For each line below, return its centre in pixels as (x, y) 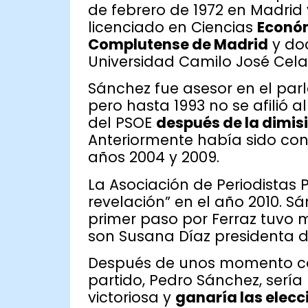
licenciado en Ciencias (172, 27)
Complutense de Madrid (178, 44)
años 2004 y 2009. (153, 157)
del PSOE (122, 123)
